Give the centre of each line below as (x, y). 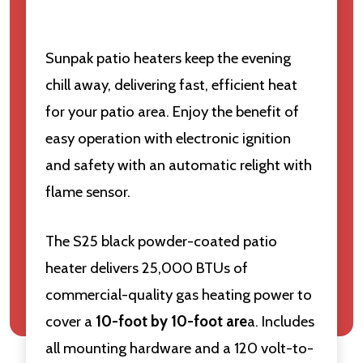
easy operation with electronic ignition (168, 138)
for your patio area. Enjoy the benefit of (172, 111)
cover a (70, 321)
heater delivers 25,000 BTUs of (147, 268)
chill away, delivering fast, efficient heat (171, 85)
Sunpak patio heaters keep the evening (168, 58)
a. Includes (281, 321)
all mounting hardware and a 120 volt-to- (179, 348)
